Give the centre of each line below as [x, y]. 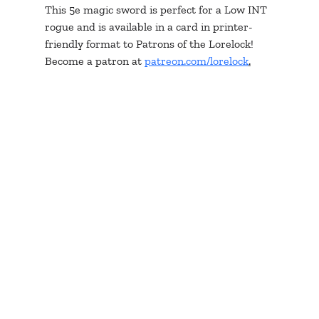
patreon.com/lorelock [196, 61]
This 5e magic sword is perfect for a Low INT [157, 9]
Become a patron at [94, 61]
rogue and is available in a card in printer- [148, 26]
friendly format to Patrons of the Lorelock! [150, 43]
